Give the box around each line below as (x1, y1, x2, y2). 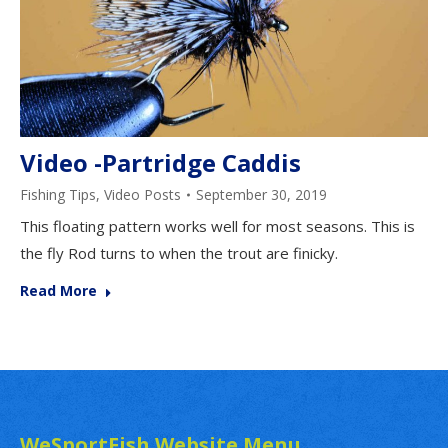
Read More (20, 280, 97, 300)
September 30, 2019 (196, 184, 327, 204)
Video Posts (104, 184, 181, 204)
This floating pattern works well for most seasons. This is (20, 215, 415, 236)
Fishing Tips (20, 184, 96, 204)
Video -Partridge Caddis (20, 145, 301, 179)
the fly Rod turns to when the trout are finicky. (20, 242, 338, 263)
